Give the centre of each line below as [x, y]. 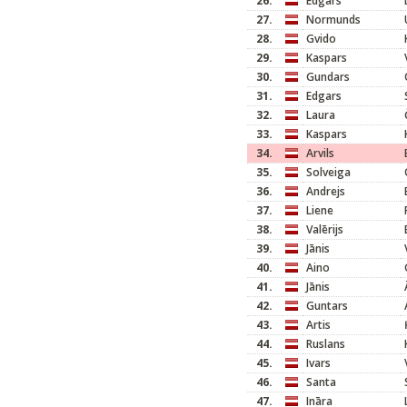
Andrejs [326, 191]
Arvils [320, 153]
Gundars [328, 77]
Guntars [327, 306]
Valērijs [325, 229]
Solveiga [328, 172]
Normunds [333, 20]
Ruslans [326, 344]
